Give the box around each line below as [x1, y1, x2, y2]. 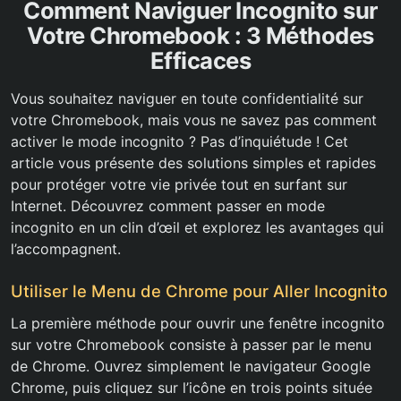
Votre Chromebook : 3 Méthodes [27, 21, 374, 50]
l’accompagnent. [11, 240, 121, 259]
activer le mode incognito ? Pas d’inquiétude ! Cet [11, 132, 348, 151]
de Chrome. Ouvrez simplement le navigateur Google [11, 357, 371, 376]
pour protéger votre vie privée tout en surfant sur [11, 175, 347, 194]
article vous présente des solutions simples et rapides [11, 154, 376, 173]
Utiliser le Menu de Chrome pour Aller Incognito [11, 281, 388, 302]
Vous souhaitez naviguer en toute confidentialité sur [11, 90, 363, 108]
